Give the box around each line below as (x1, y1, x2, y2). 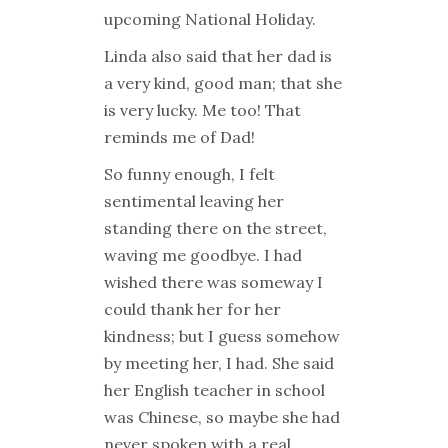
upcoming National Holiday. (104, 9, 316, 29)
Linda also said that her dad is (104, 46, 332, 66)
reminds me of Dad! (104, 127, 255, 147)
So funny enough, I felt (104, 164, 275, 184)
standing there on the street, (104, 218, 327, 238)
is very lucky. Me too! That (104, 100, 301, 120)
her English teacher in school (104, 380, 325, 400)
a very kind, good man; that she (104, 73, 342, 93)
